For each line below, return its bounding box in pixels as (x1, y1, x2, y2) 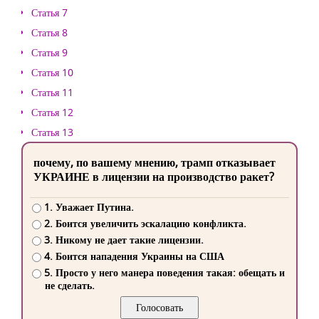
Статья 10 (31, 66, 73, 79)
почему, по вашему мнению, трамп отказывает (33, 155, 276, 170)
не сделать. (45, 278, 95, 293)
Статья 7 (31, 6, 68, 19)
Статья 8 (31, 26, 68, 39)
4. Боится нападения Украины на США (43, 249, 224, 263)
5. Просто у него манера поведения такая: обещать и (43, 266, 285, 280)
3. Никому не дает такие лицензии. (43, 233, 204, 247)
